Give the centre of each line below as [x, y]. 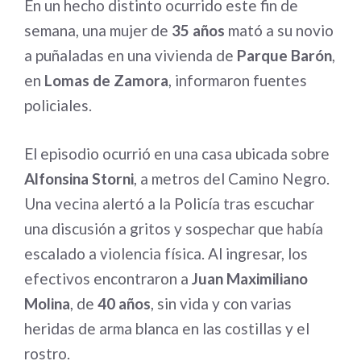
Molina [47, 303]
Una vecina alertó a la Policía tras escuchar [169, 203]
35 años [198, 30]
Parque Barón [284, 55]
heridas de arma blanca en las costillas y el [167, 328]
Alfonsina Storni [79, 178]
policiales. [58, 105]
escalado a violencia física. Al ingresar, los [166, 253]
